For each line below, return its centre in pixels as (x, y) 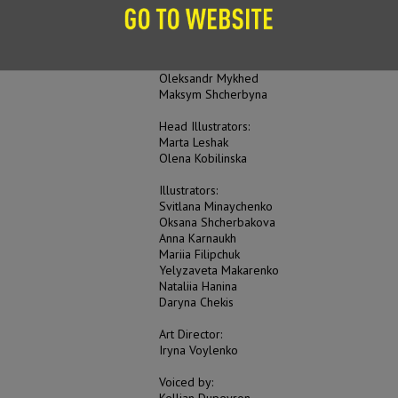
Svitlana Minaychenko (216, 206)
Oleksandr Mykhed (209, 78)
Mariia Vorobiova (204, 14)
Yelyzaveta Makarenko (219, 270)
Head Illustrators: (204, 126)
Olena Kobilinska (203, 158)
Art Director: (191, 334)
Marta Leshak (194, 142)
